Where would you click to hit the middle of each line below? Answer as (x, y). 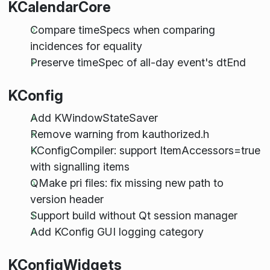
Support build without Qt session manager (133, 215)
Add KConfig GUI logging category (117, 231)
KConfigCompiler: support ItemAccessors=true (145, 150)
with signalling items (80, 166)
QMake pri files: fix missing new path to (127, 183)
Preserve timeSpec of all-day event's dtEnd (138, 62)
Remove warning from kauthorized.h (119, 134)
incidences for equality (86, 46)
